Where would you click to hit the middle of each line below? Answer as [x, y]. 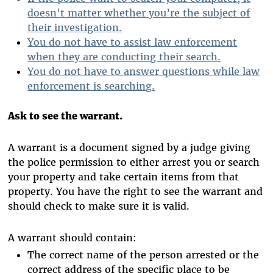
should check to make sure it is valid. [99, 206]
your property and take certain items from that [124, 177]
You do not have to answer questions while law [144, 71]
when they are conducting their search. [124, 56]
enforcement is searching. [91, 86]
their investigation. [75, 27]
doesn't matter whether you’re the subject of [139, 12]
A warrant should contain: [73, 238]
